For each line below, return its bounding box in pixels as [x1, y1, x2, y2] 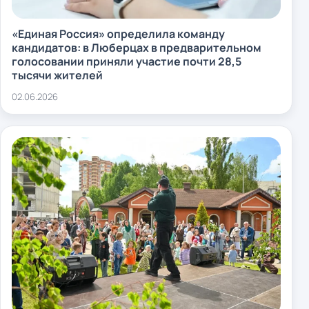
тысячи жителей [12, 67, 103, 83]
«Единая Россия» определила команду [12, 26, 225, 41]
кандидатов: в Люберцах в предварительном [12, 39, 261, 55]
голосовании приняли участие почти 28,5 [12, 53, 241, 69]
